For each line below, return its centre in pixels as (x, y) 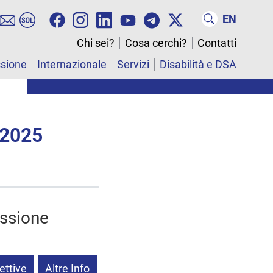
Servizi (133, 65)
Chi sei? (96, 43)
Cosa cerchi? (156, 43)
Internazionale (72, 65)
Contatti (217, 43)
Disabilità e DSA (198, 65)
